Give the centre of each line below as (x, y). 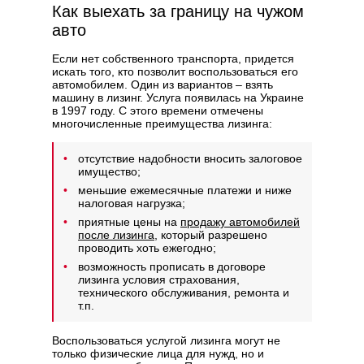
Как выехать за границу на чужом (178, 12)
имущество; (109, 172)
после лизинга (116, 235)
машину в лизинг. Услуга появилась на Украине (178, 98)
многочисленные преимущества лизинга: (162, 124)
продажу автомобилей (240, 222)
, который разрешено (211, 235)
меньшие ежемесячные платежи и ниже (185, 191)
